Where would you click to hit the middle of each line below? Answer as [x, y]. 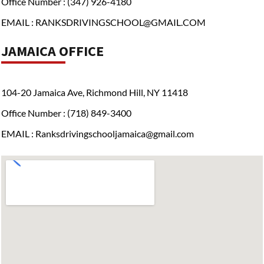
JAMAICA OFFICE [52, 51]
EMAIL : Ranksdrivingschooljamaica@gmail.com [98, 134]
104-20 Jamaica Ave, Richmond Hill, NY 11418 [95, 93]
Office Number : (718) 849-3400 [66, 113]
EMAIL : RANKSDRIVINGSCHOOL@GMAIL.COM [103, 22]
